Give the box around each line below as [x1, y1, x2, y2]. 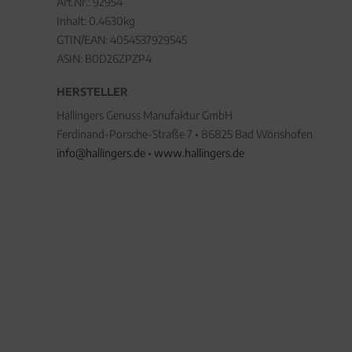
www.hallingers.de [154, 146, 244, 159]
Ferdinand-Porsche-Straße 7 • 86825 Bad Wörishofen [57, 127, 313, 141]
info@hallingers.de [57, 146, 145, 159]
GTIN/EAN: [57, 33, 110, 46]
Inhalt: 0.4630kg [57, 14, 135, 27]
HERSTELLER [57, 85, 128, 98]
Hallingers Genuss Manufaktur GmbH [57, 108, 233, 122]
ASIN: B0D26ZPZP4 [57, 52, 152, 65]
